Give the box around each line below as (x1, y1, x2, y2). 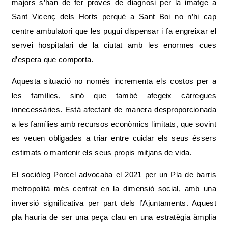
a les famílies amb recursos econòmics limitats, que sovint (12, 120, 216, 128)
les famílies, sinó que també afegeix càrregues (12, 91, 216, 100)
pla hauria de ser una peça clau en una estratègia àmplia (12, 213, 216, 221)
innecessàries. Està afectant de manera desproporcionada (12, 105, 216, 114)
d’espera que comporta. (12, 55, 96, 64)
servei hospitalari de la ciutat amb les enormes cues (12, 41, 216, 49)
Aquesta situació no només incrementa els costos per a (12, 77, 216, 85)
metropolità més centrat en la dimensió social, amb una (12, 184, 216, 193)
